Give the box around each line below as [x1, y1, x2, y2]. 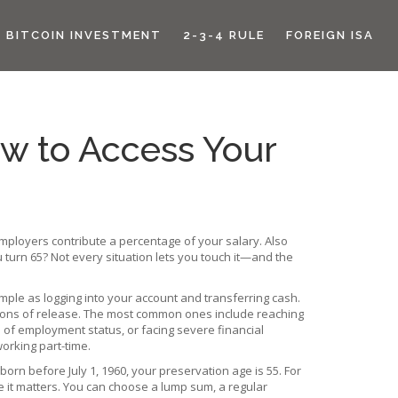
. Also [259, 233, 288, 249]
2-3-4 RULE [183, 28, 265, 42]
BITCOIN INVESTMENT [6, 28, 162, 42]
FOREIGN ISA [286, 28, 374, 42]
